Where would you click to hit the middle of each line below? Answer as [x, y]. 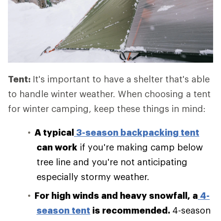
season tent [63, 210]
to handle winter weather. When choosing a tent [109, 94]
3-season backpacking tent [137, 132]
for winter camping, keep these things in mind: [107, 109]
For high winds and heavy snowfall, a [116, 195]
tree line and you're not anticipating [112, 162]
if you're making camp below [140, 147]
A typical [54, 132]
